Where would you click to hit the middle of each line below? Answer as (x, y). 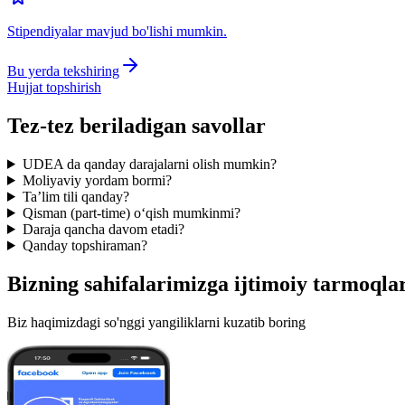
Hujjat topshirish (54, 88)
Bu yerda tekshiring (63, 71)
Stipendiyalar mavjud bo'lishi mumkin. (117, 32)
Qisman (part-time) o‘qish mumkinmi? (131, 212)
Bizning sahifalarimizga (121, 283)
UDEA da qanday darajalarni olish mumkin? (149, 164)
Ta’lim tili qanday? (75, 196)
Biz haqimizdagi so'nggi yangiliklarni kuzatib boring (156, 322)
